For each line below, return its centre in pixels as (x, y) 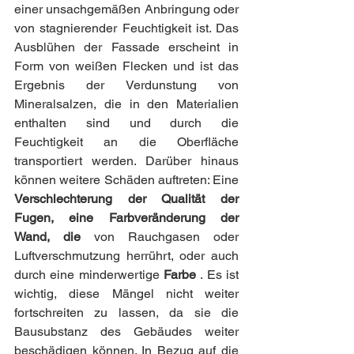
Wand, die (54, 236)
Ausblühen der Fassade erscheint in (126, 47)
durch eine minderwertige (89, 274)
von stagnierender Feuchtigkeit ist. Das (126, 28)
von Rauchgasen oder (166, 236)
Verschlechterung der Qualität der (126, 198)
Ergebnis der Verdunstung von (126, 85)
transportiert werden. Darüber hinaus (126, 160)
